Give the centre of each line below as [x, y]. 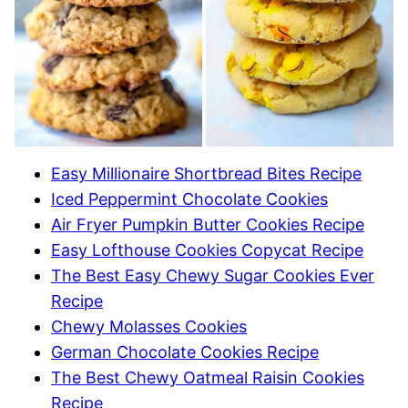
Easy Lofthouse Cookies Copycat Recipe [207, 250]
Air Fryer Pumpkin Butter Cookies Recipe [208, 225]
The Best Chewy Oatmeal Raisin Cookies [208, 378]
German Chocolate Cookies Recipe [185, 352]
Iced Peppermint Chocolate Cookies [189, 199]
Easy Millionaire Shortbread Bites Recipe [206, 174]
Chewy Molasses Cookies [149, 327]
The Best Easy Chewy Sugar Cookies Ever [213, 276]
